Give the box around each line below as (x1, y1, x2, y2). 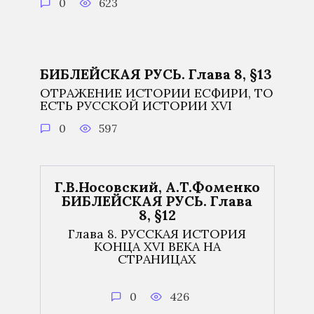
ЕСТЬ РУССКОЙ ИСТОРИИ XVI (39, 97, 232, 114)
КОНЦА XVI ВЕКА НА (93, 238, 221, 254)
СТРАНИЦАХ (118, 250, 196, 267)
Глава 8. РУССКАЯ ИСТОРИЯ (68, 225, 246, 242)
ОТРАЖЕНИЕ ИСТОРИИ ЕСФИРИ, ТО (39, 85, 273, 102)
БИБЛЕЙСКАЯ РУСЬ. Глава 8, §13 (39, 65, 272, 83)
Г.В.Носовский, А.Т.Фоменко (54, 177, 260, 196)
